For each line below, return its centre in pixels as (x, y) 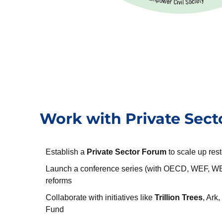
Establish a (66, 152)
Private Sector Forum (127, 152)
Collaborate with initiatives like (100, 197)
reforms (59, 180)
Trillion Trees (179, 197)
